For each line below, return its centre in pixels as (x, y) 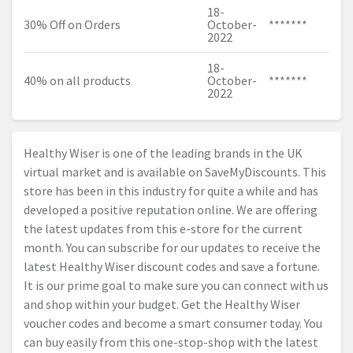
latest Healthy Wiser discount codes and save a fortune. (172, 266)
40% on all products (77, 80)
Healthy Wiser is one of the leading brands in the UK (163, 152)
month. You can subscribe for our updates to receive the (172, 247)
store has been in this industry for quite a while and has (171, 190)
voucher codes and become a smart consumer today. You (173, 323)
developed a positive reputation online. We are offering (171, 209)
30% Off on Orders (72, 24)
